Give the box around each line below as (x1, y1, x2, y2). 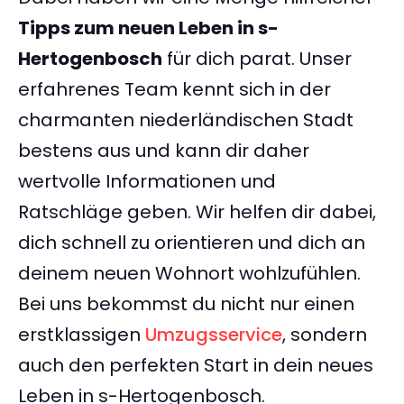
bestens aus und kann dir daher (18, 138, 309, 164)
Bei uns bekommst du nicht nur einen (18, 291, 354, 317)
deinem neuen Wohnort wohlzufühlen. (18, 261, 361, 287)
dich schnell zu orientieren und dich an (18, 230, 365, 256)
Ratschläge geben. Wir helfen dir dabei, (18, 199, 376, 225)
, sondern (282, 322, 367, 348)
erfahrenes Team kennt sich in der (18, 77, 331, 103)
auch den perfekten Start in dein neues (18, 353, 373, 379)
